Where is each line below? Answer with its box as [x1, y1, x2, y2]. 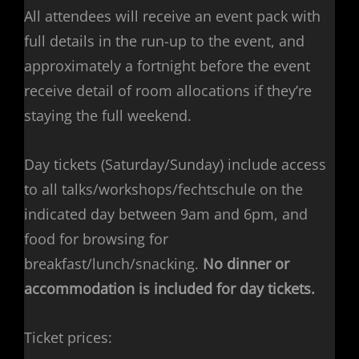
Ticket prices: [24, 328, 112, 348]
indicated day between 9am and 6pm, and [24, 204, 308, 224]
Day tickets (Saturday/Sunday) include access [24, 155, 326, 175]
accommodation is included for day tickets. [24, 279, 315, 299]
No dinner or [203, 254, 289, 274]
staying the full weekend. [24, 106, 192, 126]
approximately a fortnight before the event [24, 56, 310, 76]
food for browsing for [24, 229, 168, 249]
